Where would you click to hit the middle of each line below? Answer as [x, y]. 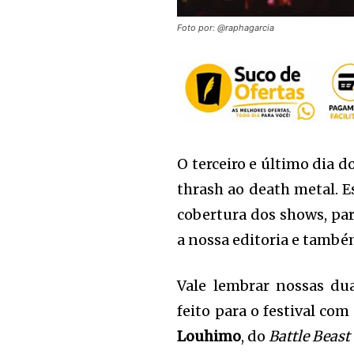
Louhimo [209, 337]
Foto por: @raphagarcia [226, 28]
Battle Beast [310, 337]
